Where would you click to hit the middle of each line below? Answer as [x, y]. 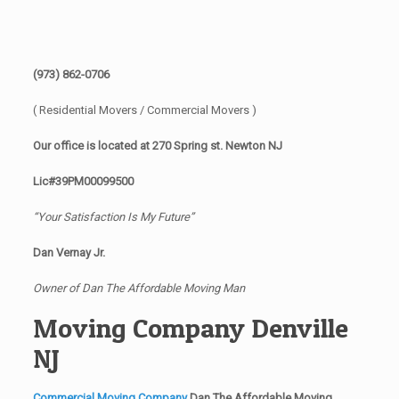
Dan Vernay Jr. [71, 252]
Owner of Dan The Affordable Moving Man [138, 288]
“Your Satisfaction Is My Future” [113, 216]
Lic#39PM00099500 [83, 181]
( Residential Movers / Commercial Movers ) [144, 110]
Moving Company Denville [190, 327]
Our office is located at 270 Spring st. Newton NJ [157, 145]
